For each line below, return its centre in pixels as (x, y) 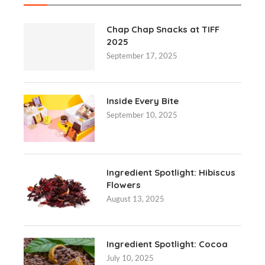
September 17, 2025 (142, 56)
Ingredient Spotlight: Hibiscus (171, 172)
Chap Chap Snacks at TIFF (163, 29)
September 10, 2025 (142, 115)
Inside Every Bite (143, 101)
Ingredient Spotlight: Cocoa (167, 244)
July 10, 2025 (130, 258)
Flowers (124, 185)
